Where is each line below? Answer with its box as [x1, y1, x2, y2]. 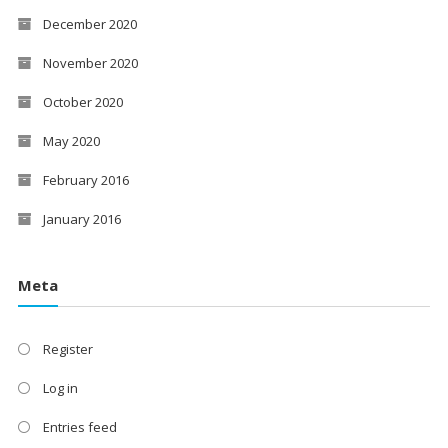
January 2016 [42, 209, 121, 228]
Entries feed [42, 418, 117, 437]
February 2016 [42, 170, 129, 189]
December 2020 [42, 14, 137, 33]
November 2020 [42, 53, 138, 72]
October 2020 [42, 92, 123, 111]
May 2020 [42, 131, 100, 150]
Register [42, 340, 93, 359]
